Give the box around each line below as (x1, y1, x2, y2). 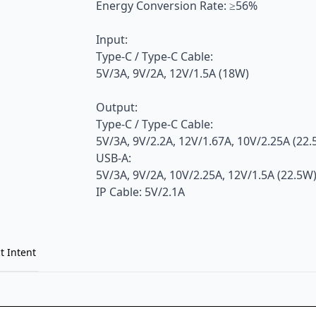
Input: (96, 32, 128, 47)
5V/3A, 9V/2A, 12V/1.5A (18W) (96, 66, 249, 81)
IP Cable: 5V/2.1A (96, 184, 185, 200)
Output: (96, 99, 138, 115)
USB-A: (96, 150, 131, 166)
